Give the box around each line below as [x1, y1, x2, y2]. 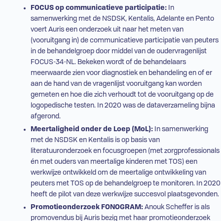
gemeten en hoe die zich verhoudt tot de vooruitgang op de [30, 91, 214, 99]
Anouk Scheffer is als [143, 204, 210, 211]
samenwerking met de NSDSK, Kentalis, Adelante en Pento [30, 15, 214, 23]
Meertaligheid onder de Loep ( [30, 126, 134, 133]
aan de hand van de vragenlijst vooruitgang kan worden [30, 80, 202, 88]
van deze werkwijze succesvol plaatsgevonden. [71, 191, 219, 198]
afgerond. [30, 113, 61, 120]
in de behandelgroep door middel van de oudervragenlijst [30, 48, 207, 55]
